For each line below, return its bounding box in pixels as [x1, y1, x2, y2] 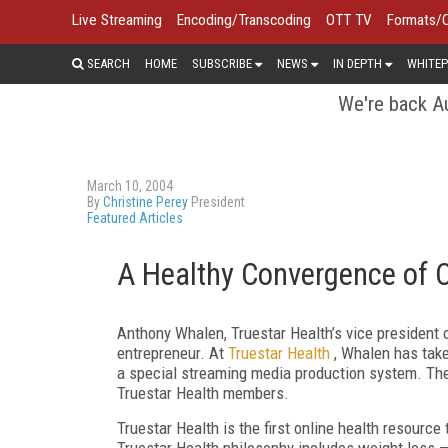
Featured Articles [87, 209, 183, 226]
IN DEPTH [333, 55, 382, 71]
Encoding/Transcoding [177, 11, 311, 29]
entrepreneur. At [117, 342, 228, 363]
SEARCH [84, 55, 130, 71]
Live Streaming [72, 11, 162, 29]
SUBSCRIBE [192, 55, 252, 71]
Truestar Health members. [117, 382, 289, 403]
